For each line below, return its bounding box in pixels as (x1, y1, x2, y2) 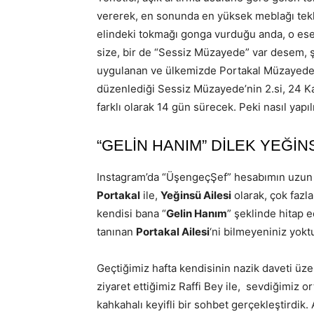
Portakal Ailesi (136, 225, 210, 238)
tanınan (97, 225, 136, 238)
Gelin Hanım (166, 207, 227, 220)
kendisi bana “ (97, 207, 166, 220)
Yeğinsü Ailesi (161, 189, 231, 202)
